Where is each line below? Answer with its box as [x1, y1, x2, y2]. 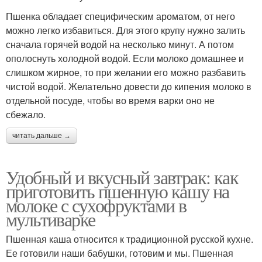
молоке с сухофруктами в [6, 192, 187, 218]
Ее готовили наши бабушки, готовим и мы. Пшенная [6, 246, 233, 260]
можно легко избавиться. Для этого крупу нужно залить [6, 23, 245, 37]
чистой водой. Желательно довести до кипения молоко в [6, 79, 251, 93]
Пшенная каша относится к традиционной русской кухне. [6, 232, 253, 246]
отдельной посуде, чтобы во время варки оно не [6, 93, 215, 107]
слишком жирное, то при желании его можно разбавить [6, 65, 246, 79]
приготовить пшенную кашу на [6, 178, 229, 204]
